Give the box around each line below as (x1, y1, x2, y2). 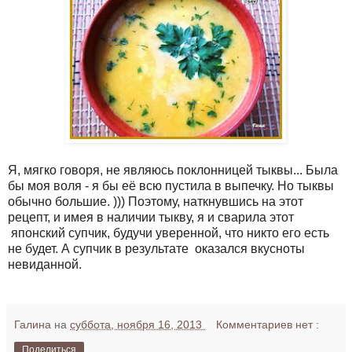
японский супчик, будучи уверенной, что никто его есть (8, 226, 329, 240)
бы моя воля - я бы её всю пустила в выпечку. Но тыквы (8, 179, 334, 193)
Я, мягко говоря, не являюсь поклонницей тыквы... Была (8, 163, 338, 178)
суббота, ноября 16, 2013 (70, 318, 205, 332)
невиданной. (8, 258, 82, 272)
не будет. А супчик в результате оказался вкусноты (8, 242, 305, 256)
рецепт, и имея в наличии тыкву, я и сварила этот (8, 211, 294, 225)
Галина (14, 318, 54, 332)
